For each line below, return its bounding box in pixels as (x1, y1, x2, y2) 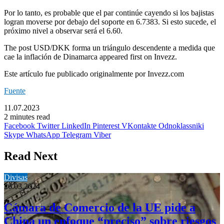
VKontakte (121, 121, 156, 130)
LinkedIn (61, 121, 90, 130)
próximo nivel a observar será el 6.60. (4, 26, 122, 35)
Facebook (4, 121, 35, 130)
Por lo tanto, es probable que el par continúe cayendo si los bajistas (4, 8, 214, 17)
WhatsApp (26, 130, 60, 139)
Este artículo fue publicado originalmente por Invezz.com (4, 69, 184, 78)
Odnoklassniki (158, 121, 204, 130)
